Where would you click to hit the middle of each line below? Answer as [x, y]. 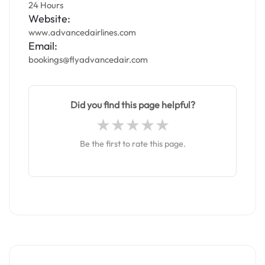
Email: [43, 46]
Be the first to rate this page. [132, 144]
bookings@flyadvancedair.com [88, 59]
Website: [49, 19]
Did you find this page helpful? [132, 105]
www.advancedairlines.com [82, 32]
